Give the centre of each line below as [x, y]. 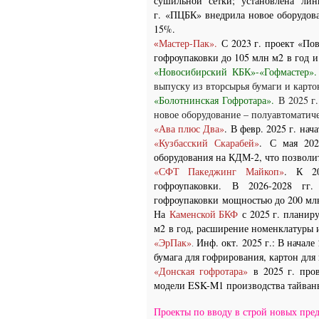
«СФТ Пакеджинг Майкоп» [219, 171]
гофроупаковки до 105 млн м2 [220, 57]
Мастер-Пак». [190, 43]
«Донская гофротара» [204, 271]
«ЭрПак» [173, 242]
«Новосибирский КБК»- [206, 72]
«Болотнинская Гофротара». [216, 100]
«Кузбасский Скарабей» [207, 143]
